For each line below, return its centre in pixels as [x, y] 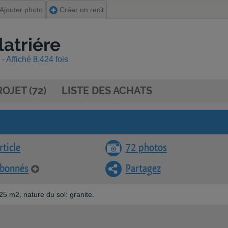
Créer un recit [81, 10]
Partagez [143, 169]
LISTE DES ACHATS [107, 91]
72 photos [146, 148]
